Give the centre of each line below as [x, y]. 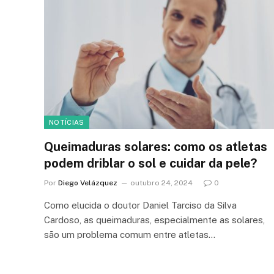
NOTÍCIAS [67, 122]
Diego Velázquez [88, 183]
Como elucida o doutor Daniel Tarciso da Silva [140, 205]
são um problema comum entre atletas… [130, 234]
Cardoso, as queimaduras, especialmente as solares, [154, 220]
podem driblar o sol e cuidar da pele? [150, 163]
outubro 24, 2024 [161, 183]
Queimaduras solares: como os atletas [156, 146]
